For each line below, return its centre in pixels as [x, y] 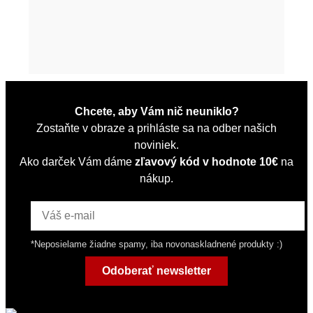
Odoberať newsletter [156, 270]
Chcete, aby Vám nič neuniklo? [156, 111]
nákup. [156, 178]
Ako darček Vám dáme [77, 161]
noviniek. [156, 145]
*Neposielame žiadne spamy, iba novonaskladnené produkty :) [156, 244]
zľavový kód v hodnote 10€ [206, 161]
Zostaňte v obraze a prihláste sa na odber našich [156, 128]
